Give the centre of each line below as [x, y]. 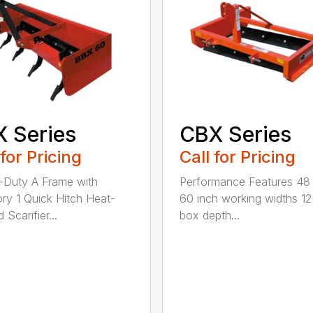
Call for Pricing [237, 157]
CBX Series [235, 134]
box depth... [209, 216]
